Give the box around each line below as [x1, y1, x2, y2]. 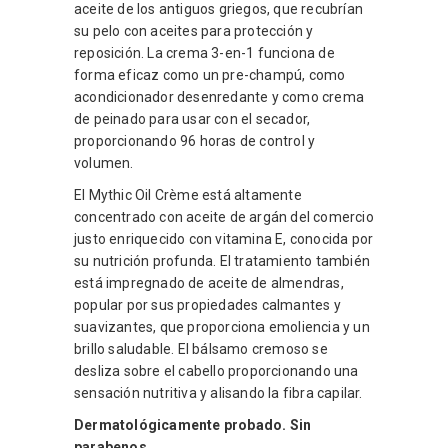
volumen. [74, 154, 134, 171]
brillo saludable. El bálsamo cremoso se [74, 340, 328, 357]
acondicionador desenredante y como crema [74, 88, 364, 105]
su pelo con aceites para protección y [74, 22, 314, 39]
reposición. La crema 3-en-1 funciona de [74, 44, 335, 61]
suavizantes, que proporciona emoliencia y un [74, 318, 370, 335]
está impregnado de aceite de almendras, [74, 274, 344, 291]
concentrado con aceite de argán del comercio [74, 208, 374, 225]
